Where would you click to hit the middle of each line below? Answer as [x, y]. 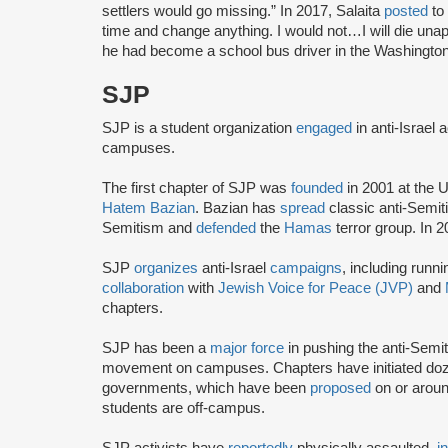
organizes [168, 267]
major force [247, 347]
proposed [340, 387]
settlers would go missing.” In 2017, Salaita [243, 10]
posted [406, 10]
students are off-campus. [183, 407]
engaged [324, 127]
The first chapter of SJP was [196, 187]
